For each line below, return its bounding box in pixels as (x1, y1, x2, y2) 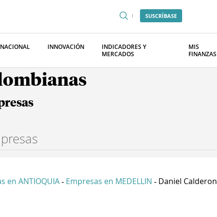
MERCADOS (102, 50, 134, 58)
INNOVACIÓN (47, 43, 84, 51)
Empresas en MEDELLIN (66, 176, 152, 186)
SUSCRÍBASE (145, 12, 177, 19)
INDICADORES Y (102, 43, 146, 51)
